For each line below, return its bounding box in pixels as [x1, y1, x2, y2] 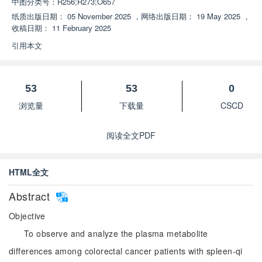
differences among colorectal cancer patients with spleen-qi [9, 245, 243, 257]
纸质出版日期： [12, 11, 65, 22]
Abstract [9, 188, 53, 204]
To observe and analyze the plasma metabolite [24, 227, 208, 239]
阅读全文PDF [106, 129, 156, 141]
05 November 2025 [67, 11, 131, 22]
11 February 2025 [52, 22, 111, 33]
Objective [9, 210, 46, 222]
